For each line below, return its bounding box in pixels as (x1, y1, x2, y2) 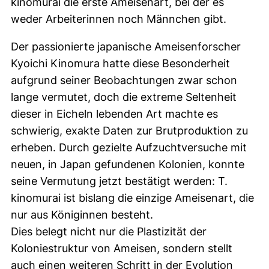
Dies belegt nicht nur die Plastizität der (11, 225, 207, 238)
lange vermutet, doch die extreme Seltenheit (11, 91, 237, 103)
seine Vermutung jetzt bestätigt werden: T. (11, 175, 228, 187)
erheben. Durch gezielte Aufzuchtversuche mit (11, 141, 247, 154)
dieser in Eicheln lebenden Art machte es (11, 107, 218, 120)
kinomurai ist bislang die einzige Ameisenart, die (11, 192, 254, 204)
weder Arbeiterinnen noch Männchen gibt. (11, 13, 226, 25)
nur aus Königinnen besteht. (11, 208, 156, 221)
